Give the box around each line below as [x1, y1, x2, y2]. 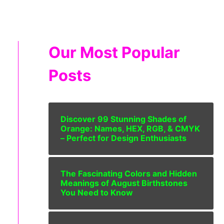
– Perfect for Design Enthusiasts [60, 133, 186, 143]
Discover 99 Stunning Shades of [60, 114, 186, 124]
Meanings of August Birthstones [60, 178, 187, 188]
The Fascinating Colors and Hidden [60, 168, 197, 178]
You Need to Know [60, 187, 133, 197]
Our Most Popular [48, 43, 180, 61]
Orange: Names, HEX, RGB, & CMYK [60, 123, 200, 133]
